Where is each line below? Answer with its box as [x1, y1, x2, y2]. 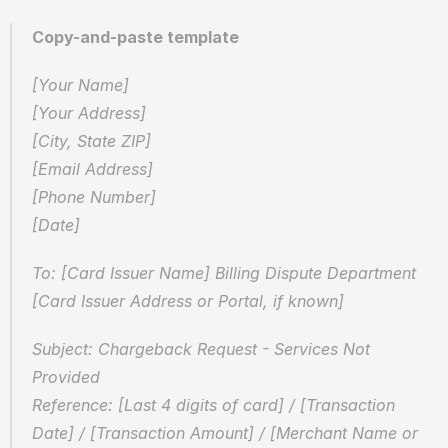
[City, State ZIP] [32, 131, 161, 151]
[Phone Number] [32, 187, 166, 207]
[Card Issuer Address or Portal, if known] [32, 291, 344, 311]
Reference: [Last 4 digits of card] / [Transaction [32, 395, 395, 415]
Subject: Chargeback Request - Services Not [32, 339, 370, 359]
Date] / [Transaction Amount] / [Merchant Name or [32, 423, 418, 443]
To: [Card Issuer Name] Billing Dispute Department [32, 263, 426, 283]
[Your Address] [32, 103, 156, 123]
